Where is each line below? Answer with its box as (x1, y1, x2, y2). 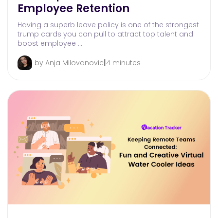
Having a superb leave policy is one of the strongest (18, 19, 199, 30)
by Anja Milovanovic (35, 57, 104, 68)
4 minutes (106, 57, 141, 68)
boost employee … (18, 38, 82, 48)
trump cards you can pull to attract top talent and (18, 29, 193, 39)
